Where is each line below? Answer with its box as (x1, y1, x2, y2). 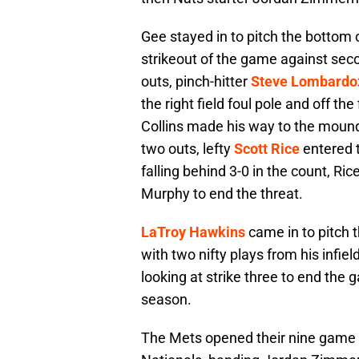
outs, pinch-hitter (141, 73, 251, 91)
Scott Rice (234, 140, 300, 158)
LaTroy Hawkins (141, 224, 245, 241)
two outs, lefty (141, 140, 234, 158)
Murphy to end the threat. (141, 185, 303, 203)
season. (141, 291, 192, 309)
